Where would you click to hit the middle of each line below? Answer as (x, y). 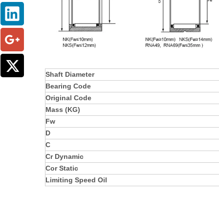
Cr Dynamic (65, 157)
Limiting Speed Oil (76, 180)
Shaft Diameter (70, 75)
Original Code (68, 98)
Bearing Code (68, 86)
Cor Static (62, 168)
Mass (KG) (63, 110)
